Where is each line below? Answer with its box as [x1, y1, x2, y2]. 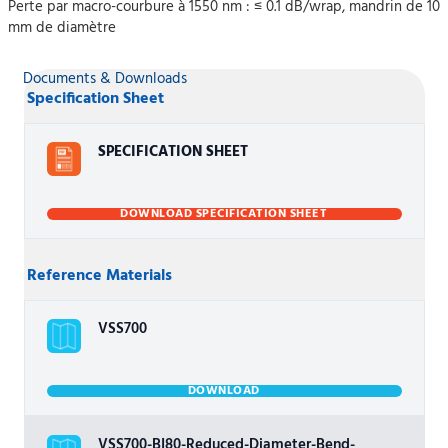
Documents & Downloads [23, 67, 188, 91]
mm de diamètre [8, 16, 116, 40]
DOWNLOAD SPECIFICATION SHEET [120, 204, 328, 224]
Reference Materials [27, 263, 173, 289]
